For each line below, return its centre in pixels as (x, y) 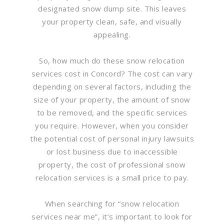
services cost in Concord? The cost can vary (112, 73)
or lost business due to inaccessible (112, 151)
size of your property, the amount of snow (112, 99)
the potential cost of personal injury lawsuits (112, 138)
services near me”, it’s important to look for (112, 216)
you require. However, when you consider (112, 125)
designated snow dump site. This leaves (112, 8)
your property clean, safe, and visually (112, 21)
